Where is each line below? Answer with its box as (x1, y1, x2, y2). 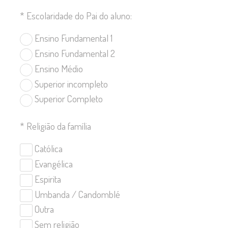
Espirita (33, 172, 61, 185)
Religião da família (26, 120, 91, 133)
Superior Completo (33, 92, 103, 105)
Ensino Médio (33, 62, 83, 75)
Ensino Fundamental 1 (33, 32, 112, 45)
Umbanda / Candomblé (33, 187, 120, 201)
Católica (33, 142, 63, 155)
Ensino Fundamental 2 (33, 47, 115, 60)
